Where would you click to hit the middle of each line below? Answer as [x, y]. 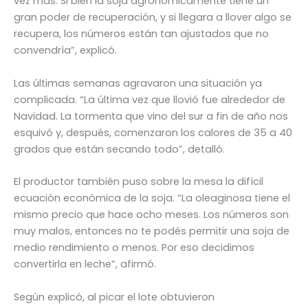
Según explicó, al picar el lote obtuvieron [114, 297]
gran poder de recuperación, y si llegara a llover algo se [153, 18]
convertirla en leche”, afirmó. [85, 264]
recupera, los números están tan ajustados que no [141, 34]
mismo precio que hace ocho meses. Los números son [151, 215]
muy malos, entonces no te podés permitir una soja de [152, 231]
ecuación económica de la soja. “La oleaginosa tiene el [152, 198]
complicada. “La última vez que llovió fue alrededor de [150, 99]
